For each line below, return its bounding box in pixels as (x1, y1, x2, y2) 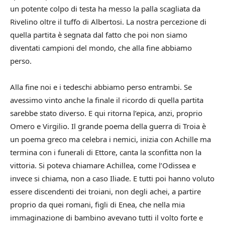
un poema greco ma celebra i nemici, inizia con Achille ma (10, 134, 211, 144)
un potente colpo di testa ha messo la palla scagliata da (10, 3, 200, 14)
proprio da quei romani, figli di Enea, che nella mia (10, 199, 185, 209)
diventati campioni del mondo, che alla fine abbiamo (10, 42, 192, 53)
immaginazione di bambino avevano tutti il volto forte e (10, 212, 203, 222)
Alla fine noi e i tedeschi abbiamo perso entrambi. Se (10, 81, 192, 92)
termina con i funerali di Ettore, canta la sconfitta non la (10, 147, 201, 157)
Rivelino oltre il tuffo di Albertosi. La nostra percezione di (10, 16, 206, 27)
